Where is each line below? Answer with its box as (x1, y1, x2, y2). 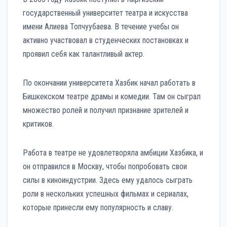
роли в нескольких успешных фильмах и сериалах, (23, 188, 188, 199)
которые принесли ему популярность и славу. (23, 202, 173, 212)
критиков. (23, 119, 54, 129)
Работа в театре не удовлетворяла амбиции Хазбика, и (23, 147, 203, 158)
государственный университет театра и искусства (23, 8, 188, 18)
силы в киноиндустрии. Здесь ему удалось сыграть (23, 175, 193, 185)
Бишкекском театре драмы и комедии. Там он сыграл (23, 91, 201, 101)
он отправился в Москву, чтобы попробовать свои (23, 161, 187, 171)
